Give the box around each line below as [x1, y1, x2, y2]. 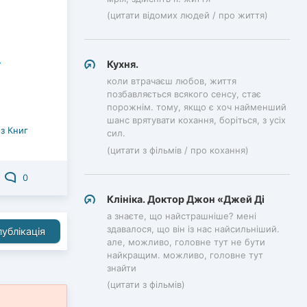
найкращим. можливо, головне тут [107, 249, 263, 260]
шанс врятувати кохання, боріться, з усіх [107, 114, 286, 126]
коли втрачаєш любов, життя [107, 75, 236, 87]
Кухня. [107, 58, 138, 71]
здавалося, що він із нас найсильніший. [107, 223, 280, 234]
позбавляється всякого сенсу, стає [107, 88, 261, 100]
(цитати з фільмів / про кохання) [107, 144, 249, 156]
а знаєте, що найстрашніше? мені [107, 210, 256, 221]
